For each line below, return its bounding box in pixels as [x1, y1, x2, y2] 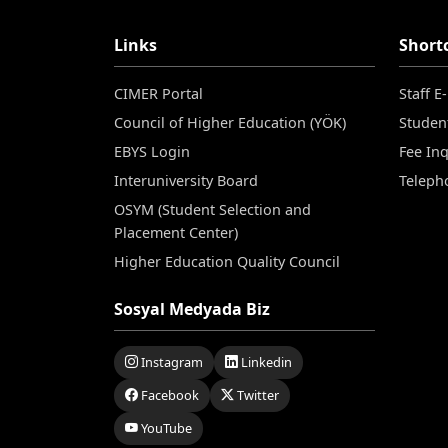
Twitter [234, 385, 279, 404]
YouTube [138, 418, 192, 437]
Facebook [138, 385, 199, 404]
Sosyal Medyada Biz [114, 297, 270, 320]
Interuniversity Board [114, 170, 258, 190]
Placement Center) [114, 222, 238, 242]
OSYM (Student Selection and [114, 199, 311, 219]
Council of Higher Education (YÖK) [114, 112, 346, 132]
